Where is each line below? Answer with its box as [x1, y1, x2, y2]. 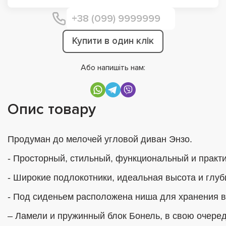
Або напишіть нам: [81, 62, 145, 73]
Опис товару [8, 99, 96, 119]
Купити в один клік [72, 35, 154, 47]
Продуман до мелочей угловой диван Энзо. [8, 134, 192, 144]
